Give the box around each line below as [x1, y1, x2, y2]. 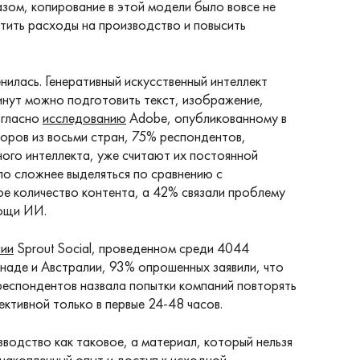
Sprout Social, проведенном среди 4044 [14, 239, 249, 257]
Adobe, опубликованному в [126, 108, 287, 127]
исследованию [43, 108, 126, 127]
